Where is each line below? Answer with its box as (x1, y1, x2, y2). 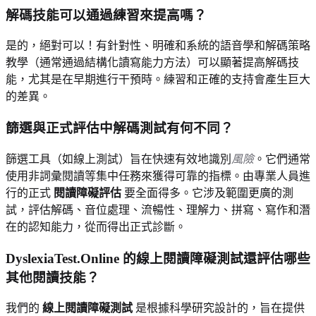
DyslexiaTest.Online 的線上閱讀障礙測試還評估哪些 (6, 250, 310, 266)
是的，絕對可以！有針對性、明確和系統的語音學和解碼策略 (6, 39, 310, 52)
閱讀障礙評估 (54, 186, 121, 199)
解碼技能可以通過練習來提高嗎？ (6, 7, 207, 23)
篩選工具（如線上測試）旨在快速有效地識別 (6, 152, 231, 165)
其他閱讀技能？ (6, 269, 99, 285)
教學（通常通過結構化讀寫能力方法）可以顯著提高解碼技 (6, 56, 299, 69)
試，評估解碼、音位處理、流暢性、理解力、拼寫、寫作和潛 (6, 203, 310, 216)
